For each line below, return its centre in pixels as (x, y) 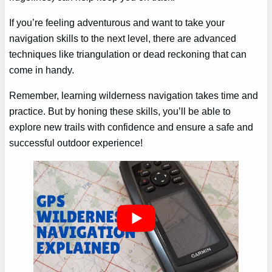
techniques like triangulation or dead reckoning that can (128, 54)
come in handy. (42, 70)
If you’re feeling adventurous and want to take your (117, 22)
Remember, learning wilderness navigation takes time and (134, 96)
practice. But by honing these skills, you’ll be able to (120, 111)
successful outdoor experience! (76, 143)
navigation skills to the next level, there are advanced (123, 38)
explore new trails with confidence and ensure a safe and (131, 127)
